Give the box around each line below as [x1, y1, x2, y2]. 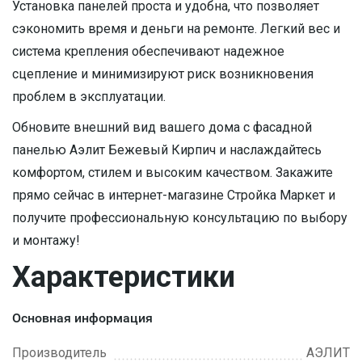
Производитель [12, 345, 107, 360]
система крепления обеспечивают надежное [12, 44, 284, 59]
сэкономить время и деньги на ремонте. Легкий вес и [12, 21, 340, 36]
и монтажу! [12, 233, 80, 248]
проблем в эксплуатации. [12, 89, 166, 104]
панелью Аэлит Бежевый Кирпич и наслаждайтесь [12, 142, 322, 158]
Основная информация [12, 310, 153, 326]
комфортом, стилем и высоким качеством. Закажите [12, 165, 333, 180]
